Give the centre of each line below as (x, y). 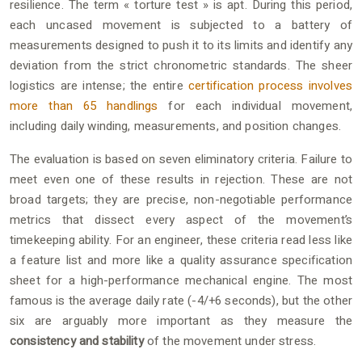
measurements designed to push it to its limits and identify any (181, 45)
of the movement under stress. (230, 341)
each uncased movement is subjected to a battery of (181, 25)
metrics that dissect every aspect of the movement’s (181, 219)
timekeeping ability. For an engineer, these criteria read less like (181, 240)
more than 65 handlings (84, 105)
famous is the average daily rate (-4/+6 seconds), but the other (181, 300)
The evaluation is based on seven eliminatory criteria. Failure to (181, 159)
